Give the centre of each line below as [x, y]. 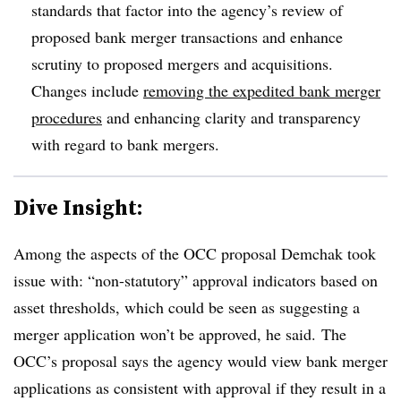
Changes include [87, 90]
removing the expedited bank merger [262, 90]
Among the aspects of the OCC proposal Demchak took [195, 253]
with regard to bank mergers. [128, 144]
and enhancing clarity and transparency [231, 117]
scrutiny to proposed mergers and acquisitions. [182, 63]
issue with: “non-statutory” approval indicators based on [196, 280]
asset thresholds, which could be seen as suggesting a [187, 307]
